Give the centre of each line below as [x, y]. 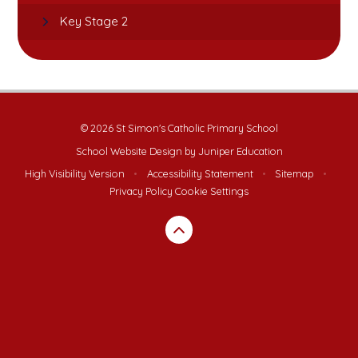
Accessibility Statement [200, 173]
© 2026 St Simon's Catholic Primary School [179, 128]
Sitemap [294, 173]
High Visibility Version [75, 173]
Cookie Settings [212, 191]
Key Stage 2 [94, 22]
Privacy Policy [141, 191]
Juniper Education [240, 151]
